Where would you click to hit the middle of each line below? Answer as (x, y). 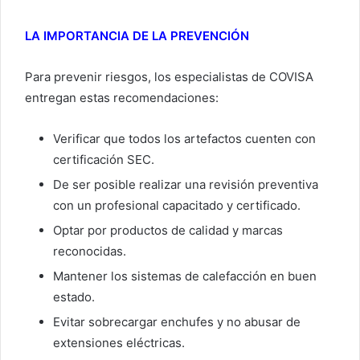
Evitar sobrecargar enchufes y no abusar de (177, 322)
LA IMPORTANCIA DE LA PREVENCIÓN (137, 36)
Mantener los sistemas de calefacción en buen (185, 276)
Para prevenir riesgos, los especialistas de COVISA (169, 77)
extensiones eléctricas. (119, 343)
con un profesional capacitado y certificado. (177, 206)
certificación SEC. (104, 160)
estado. (74, 297)
